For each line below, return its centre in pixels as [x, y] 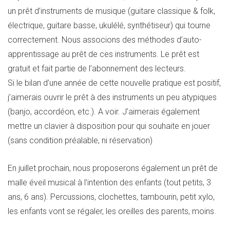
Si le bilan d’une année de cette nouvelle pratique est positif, [114, 83]
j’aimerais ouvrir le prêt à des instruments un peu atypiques [112, 97]
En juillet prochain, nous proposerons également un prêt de [113, 168]
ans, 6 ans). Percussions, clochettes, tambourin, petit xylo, [111, 197]
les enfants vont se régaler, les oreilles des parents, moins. [112, 211]
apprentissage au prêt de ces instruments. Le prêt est [103, 54]
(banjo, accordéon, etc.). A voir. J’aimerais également [104, 111]
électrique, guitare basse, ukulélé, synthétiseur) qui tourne [109, 25]
